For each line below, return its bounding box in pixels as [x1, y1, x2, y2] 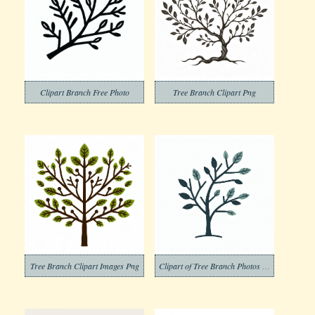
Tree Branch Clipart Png [173, 86, 256, 98]
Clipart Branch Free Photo [39, 86, 129, 98]
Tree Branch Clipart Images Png [30, 260, 139, 271]
